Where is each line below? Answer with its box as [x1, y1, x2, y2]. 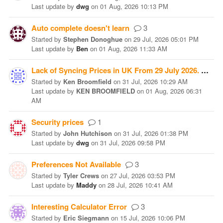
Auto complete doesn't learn [31, 22, 129, 33]
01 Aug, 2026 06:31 [146, 86, 202, 96]
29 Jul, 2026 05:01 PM [133, 34, 199, 44]
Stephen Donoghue [63, 34, 122, 44]
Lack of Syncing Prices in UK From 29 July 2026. [31, 65, 199, 76]
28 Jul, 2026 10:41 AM [108, 180, 173, 190]
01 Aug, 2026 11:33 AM [99, 44, 167, 53]
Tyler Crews [63, 171, 99, 180]
